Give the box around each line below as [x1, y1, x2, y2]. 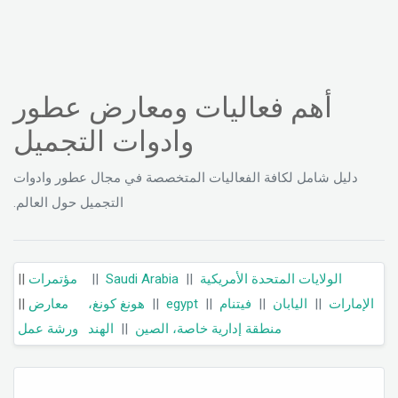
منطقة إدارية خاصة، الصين [134, 321, 282, 337]
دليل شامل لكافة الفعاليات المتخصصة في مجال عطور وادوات [13, 170, 358, 186]
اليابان [272, 296, 307, 312]
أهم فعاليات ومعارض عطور [13, 91, 332, 124]
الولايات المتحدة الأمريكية [199, 271, 342, 287]
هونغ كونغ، [87, 296, 145, 312]
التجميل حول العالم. [13, 195, 123, 211]
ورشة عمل [18, 321, 78, 337]
